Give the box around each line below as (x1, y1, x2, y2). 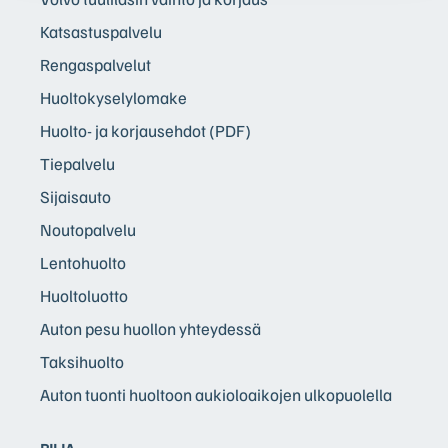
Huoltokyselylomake (40, 86, 187, 108)
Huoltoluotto (40, 284, 128, 306)
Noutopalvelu (40, 218, 136, 240)
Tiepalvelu (40, 152, 115, 174)
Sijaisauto (40, 185, 111, 207)
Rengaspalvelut (40, 53, 151, 75)
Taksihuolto (40, 350, 124, 372)
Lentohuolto (40, 251, 126, 273)
